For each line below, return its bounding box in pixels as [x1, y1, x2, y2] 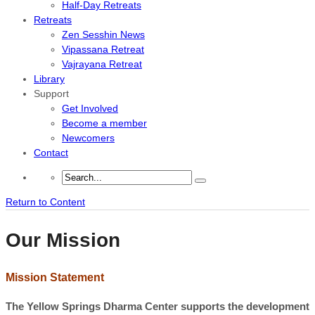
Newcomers [62, 132, 115, 143]
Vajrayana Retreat [62, 58, 142, 70]
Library [34, 73, 65, 84]
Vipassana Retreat [62, 44, 144, 55]
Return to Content [6, 196, 85, 207]
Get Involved [62, 103, 118, 114]
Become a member [62, 117, 147, 129]
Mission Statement [6, 271, 104, 283]
